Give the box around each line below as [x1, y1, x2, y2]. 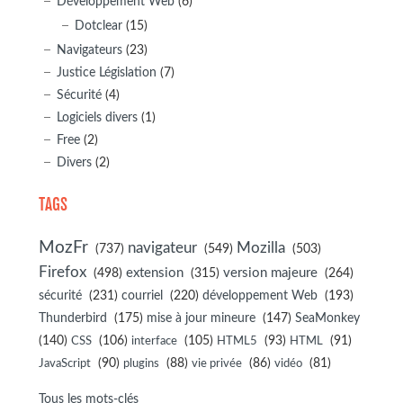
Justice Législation [56, 66, 157, 80]
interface [130, 336, 177, 348]
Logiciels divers [56, 111, 138, 125]
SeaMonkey [294, 312, 360, 326]
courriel [121, 289, 163, 303]
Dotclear [74, 19, 122, 33]
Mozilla [236, 240, 285, 256]
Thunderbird [38, 312, 107, 326]
